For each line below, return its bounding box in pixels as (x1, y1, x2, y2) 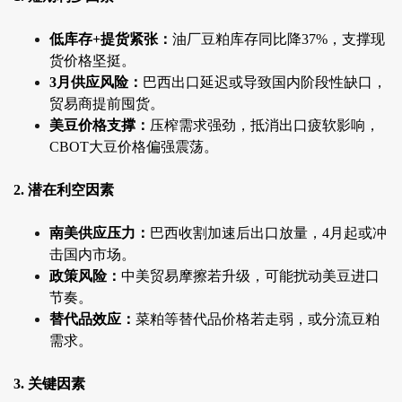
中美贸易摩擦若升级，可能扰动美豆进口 (121, 268, 380, 284)
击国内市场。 (49, 247, 135, 263)
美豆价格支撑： (49, 118, 150, 134)
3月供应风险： (49, 74, 143, 91)
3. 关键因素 (13, 376, 85, 392)
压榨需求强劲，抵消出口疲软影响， (150, 118, 380, 134)
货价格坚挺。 (49, 53, 135, 69)
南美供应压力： (49, 225, 150, 241)
